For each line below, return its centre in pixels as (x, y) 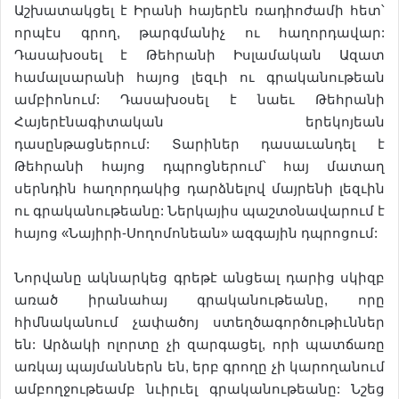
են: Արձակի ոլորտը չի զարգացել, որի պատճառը (199, 344)
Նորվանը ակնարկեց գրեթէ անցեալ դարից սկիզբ (199, 277)
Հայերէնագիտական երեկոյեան (199, 122)
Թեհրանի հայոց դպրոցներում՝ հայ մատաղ (199, 166)
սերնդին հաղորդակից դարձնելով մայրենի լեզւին (199, 188)
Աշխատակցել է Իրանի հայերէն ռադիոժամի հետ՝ (199, 10)
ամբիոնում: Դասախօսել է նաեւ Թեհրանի (199, 99)
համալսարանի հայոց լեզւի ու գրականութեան (199, 77)
